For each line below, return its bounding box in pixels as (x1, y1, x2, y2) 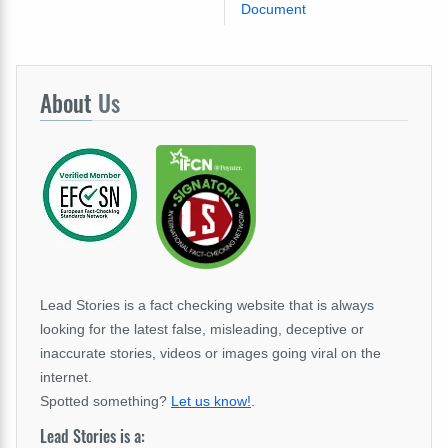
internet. (40, 369, 92, 386)
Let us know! (171, 393, 251, 410)
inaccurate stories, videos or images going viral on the (40, 345, 381, 362)
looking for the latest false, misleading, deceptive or (40, 321, 364, 338)
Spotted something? (40, 393, 171, 410)
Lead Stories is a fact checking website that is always (40, 297, 374, 314)
